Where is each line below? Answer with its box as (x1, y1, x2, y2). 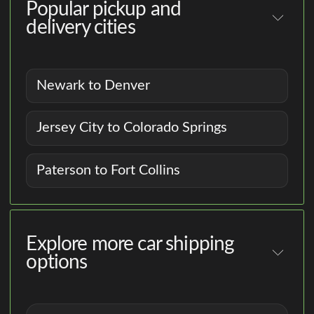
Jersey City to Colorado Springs (36, 121, 228, 135)
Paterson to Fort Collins (36, 163, 181, 178)
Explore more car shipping (26, 233, 235, 254)
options (26, 252, 88, 272)
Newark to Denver (36, 78, 151, 93)
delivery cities (26, 17, 135, 37)
